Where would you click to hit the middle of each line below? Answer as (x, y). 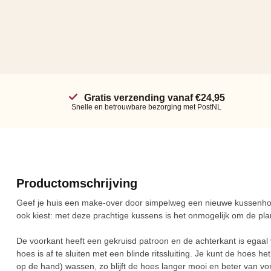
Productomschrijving (77, 183)
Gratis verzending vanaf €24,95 (154, 97)
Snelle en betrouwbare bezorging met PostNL (146, 107)
